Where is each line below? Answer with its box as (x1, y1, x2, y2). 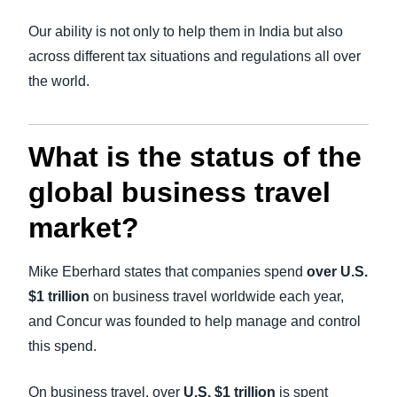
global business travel (28, 176, 331, 208)
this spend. (28, 339, 97, 354)
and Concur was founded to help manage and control (28, 314, 361, 329)
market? (28, 212, 139, 244)
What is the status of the (28, 141, 362, 173)
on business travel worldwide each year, (90, 289, 344, 304)
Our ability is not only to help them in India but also (28, 24, 343, 39)
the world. (28, 74, 90, 89)
